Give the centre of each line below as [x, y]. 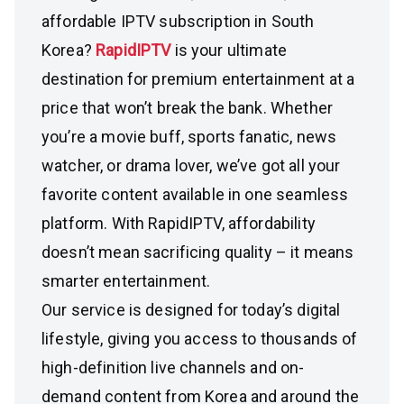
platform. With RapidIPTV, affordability [179, 223]
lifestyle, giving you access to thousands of [200, 339]
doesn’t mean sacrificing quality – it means [198, 252]
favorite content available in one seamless [195, 194]
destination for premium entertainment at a [198, 79]
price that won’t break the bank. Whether [187, 108]
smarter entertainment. [126, 281]
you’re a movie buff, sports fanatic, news [189, 137]
